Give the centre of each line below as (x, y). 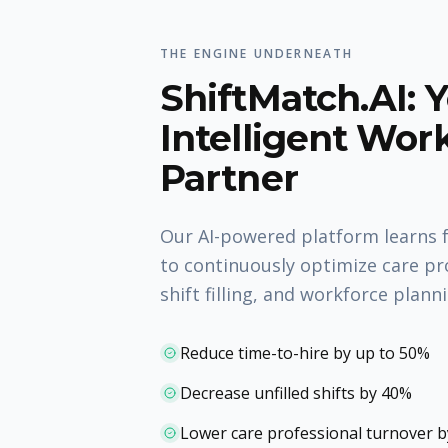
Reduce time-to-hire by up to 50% (305, 353)
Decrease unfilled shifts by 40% (296, 393)
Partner (229, 178)
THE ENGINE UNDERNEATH (257, 53)
